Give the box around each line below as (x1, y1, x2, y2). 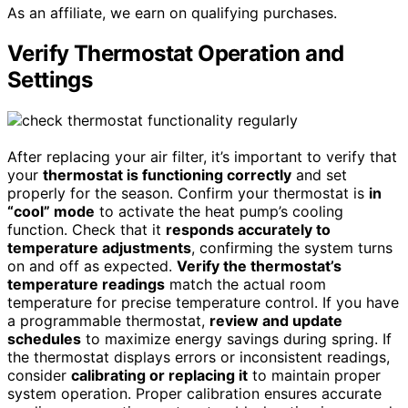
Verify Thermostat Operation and (7, 40, 344, 67)
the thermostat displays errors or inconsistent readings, (7, 348, 390, 367)
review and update (209, 311, 342, 331)
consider (7, 366, 71, 385)
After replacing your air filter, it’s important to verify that (7, 148, 397, 167)
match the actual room (165, 275, 326, 294)
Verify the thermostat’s (177, 257, 342, 276)
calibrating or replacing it (71, 366, 248, 385)
